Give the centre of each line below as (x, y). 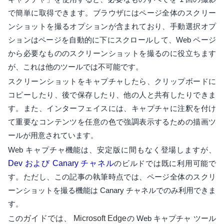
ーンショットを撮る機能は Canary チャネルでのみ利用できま (112, 190)
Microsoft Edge (100, 218)
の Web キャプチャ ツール (171, 218)
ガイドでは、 (48, 218)
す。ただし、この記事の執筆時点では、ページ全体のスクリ (112, 177)
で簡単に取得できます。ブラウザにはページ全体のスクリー (112, 13)
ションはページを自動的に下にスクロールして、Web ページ (112, 40)
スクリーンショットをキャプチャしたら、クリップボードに (112, 81)
